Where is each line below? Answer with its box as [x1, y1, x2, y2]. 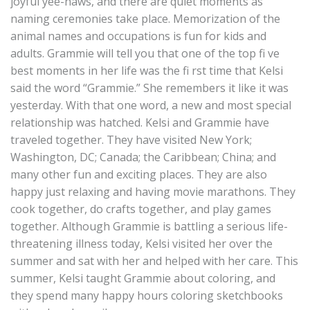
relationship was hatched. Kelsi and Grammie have [10, 115, 269, 130]
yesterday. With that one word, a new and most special [10, 98, 291, 113]
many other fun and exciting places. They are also [10, 167, 267, 182]
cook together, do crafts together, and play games [10, 201, 271, 217]
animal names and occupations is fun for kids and [10, 28, 266, 44]
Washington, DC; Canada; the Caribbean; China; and [10, 149, 276, 165]
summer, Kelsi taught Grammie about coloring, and [10, 271, 275, 286]
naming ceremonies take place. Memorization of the [10, 11, 280, 26]
